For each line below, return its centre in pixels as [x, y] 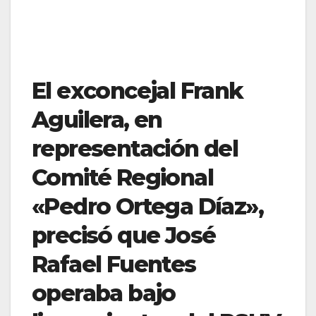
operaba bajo [104, 293]
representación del [135, 148]
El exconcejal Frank [138, 90]
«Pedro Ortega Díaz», [147, 206]
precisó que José [124, 235]
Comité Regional [122, 177]
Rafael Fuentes [114, 264]
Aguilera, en [97, 119]
